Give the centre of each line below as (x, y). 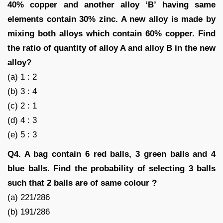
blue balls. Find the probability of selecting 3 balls (111, 168)
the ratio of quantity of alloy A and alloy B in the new (111, 48)
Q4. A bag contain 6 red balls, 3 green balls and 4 (111, 154)
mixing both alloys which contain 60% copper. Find (111, 33)
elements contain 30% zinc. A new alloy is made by (111, 19)
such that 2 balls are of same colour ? (82, 183)
